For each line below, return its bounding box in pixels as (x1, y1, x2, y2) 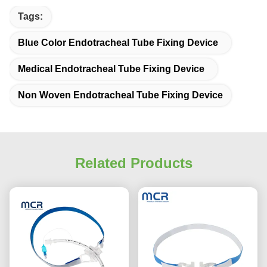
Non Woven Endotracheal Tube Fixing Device (18, 90, 223, 101)
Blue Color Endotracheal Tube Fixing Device (18, 38, 218, 48)
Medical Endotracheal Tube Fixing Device (18, 64, 204, 74)
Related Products (74, 155, 193, 172)
